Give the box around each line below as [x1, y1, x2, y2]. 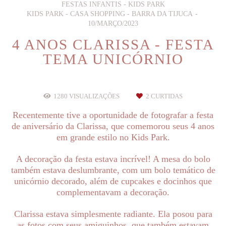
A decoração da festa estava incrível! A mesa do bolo [16, 153, 210, 164]
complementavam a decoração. [56, 187, 169, 197]
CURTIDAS [149, 92, 183, 100]
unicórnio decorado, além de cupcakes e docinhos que [14, 176, 212, 186]
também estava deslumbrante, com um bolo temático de [11, 164, 215, 175]
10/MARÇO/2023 [88, 19, 138, 27]
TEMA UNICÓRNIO [42, 50, 184, 67]
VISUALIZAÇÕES [68, 92, 121, 100]
